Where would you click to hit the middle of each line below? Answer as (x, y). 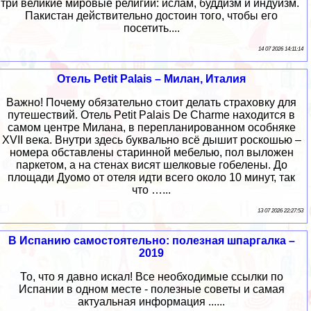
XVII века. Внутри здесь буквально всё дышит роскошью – (151, 140)
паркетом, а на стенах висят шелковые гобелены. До (151, 165)
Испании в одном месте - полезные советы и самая (151, 289)
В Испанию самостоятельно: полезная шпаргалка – (151, 240)
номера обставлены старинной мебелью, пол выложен (151, 152)
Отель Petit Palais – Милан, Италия (151, 78)
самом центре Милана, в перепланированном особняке (151, 127)
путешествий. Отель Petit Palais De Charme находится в (151, 115)
